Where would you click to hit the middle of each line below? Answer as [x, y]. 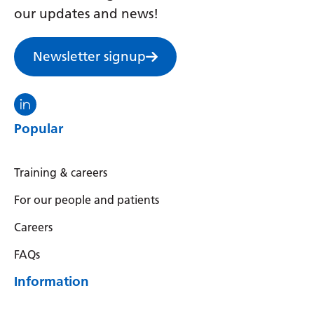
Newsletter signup [89, 56]
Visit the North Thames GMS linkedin [128, 100]
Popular [39, 128]
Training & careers [61, 172]
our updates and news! [86, 13]
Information [52, 281]
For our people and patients [87, 200]
